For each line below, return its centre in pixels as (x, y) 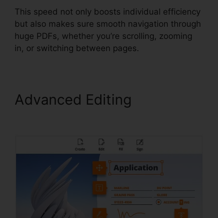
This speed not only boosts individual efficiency (108, 11)
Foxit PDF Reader (72, 116)
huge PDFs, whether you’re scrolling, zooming (103, 36)
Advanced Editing (75, 99)
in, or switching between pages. (77, 48)
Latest (157, 99)
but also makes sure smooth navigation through (108, 24)
